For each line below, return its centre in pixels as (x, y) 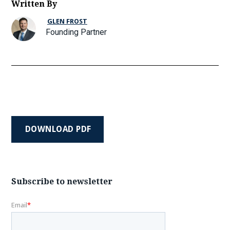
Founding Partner (76, 32)
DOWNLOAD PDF (58, 129)
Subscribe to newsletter (62, 181)
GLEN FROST (67, 22)
